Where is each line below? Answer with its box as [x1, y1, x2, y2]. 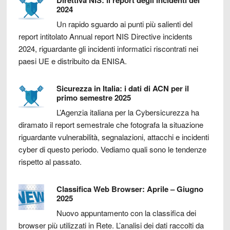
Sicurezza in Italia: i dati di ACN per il [56, 82, 189, 94]
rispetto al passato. [18, 156, 82, 167]
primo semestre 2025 [56, 91, 131, 103]
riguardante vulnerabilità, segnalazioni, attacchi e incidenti [18, 131, 209, 142]
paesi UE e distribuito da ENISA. [18, 55, 127, 66]
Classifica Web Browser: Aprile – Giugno [56, 183, 203, 195]
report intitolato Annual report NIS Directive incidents [18, 30, 193, 42]
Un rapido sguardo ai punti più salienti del [56, 18, 193, 29]
